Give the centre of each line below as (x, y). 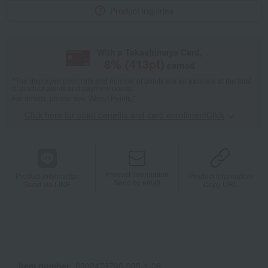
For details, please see (50, 98)
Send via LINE (48, 184)
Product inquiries (141, 11)
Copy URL (221, 184)
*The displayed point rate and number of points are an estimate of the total (132, 81)
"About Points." (111, 98)
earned (181, 66)
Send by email (137, 182)
